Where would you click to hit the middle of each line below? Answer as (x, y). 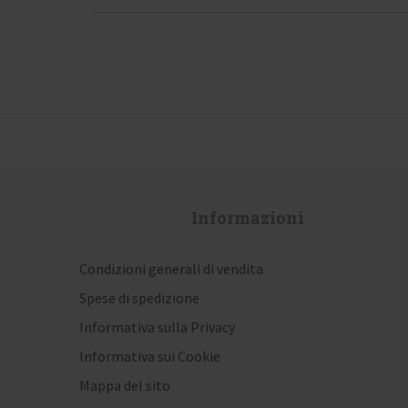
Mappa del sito (125, 386)
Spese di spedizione (139, 298)
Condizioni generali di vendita (171, 269)
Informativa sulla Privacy (157, 327)
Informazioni (248, 218)
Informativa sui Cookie (150, 357)
